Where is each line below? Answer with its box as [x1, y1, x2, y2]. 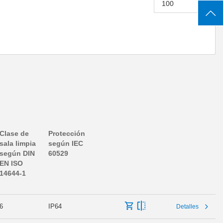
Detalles [176, 203, 199, 210]
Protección [48, 129, 85, 137]
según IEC [48, 139, 83, 147]
